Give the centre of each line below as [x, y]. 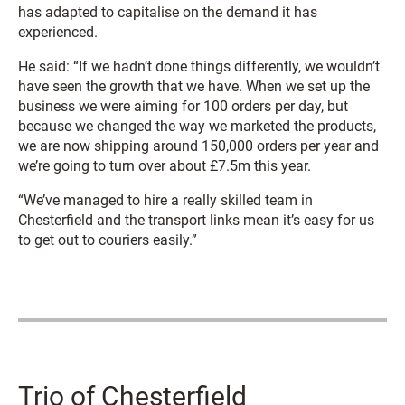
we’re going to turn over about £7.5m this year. [165, 165]
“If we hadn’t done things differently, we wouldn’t [226, 66]
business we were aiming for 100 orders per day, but [183, 106]
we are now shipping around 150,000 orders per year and [198, 146]
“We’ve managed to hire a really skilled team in [165, 200]
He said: [46, 66]
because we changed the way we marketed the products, [197, 126]
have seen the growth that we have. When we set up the [194, 86]
